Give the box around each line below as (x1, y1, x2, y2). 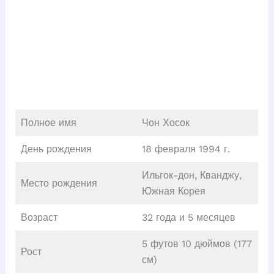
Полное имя (20, 116, 76, 128)
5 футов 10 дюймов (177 (141, 237, 252, 250)
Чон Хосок (141, 116, 190, 128)
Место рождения (20, 177, 97, 189)
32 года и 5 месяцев (141, 211, 235, 223)
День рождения (20, 143, 92, 155)
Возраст (20, 211, 57, 223)
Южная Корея (141, 185, 206, 197)
